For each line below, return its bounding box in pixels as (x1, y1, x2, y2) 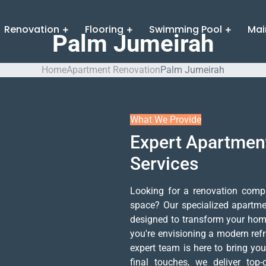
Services (130, 153, 198, 174)
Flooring (85, 23, 123, 36)
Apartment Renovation (66, 64, 160, 75)
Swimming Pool (149, 23, 222, 36)
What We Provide (130, 114, 201, 125)
